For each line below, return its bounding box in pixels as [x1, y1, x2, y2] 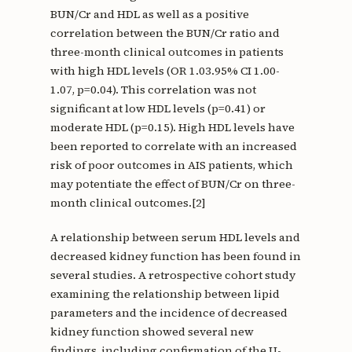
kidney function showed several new [49, 324, 254, 340]
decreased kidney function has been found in [49, 248, 301, 265]
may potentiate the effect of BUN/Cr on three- [49, 176, 295, 192]
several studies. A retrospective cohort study [49, 267, 295, 284]
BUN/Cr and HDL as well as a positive [49, 6, 249, 23]
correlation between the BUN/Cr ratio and [49, 25, 280, 42]
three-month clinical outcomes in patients [49, 44, 284, 60]
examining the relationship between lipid [49, 286, 280, 302]
